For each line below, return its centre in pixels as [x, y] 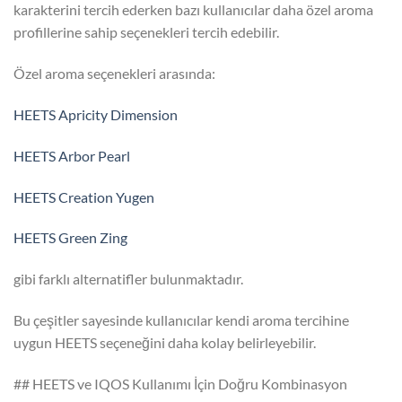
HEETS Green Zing [70, 238]
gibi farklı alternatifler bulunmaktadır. [128, 279]
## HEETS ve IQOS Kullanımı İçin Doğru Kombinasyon [180, 383]
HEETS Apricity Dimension [96, 114]
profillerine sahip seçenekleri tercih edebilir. [146, 32]
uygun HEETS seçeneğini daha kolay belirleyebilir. [165, 342]
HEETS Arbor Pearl [72, 155]
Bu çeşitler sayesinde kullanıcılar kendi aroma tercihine [181, 319]
